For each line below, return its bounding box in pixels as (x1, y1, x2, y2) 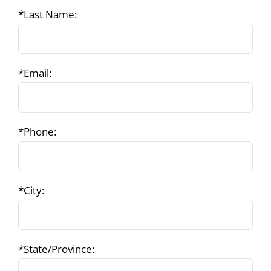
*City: (18, 183, 47, 197)
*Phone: (18, 124, 59, 139)
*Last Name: (18, 7, 79, 21)
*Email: (18, 65, 54, 80)
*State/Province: (18, 241, 97, 256)
